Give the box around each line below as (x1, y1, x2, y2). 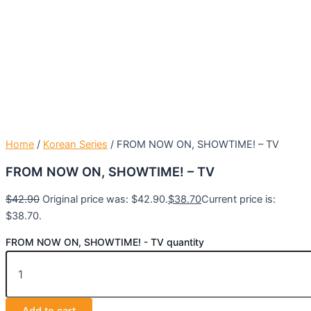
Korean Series (43, 138, 108, 151)
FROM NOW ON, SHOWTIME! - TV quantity (6, 236, 204, 249)
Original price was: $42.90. (42, 192, 168, 205)
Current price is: (201, 192, 276, 205)
